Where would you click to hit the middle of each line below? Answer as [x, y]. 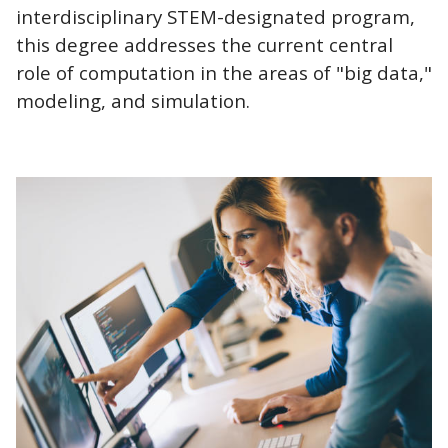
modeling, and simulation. [133, 100]
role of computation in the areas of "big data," [224, 72]
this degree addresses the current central [204, 44]
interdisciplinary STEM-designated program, [215, 16]
